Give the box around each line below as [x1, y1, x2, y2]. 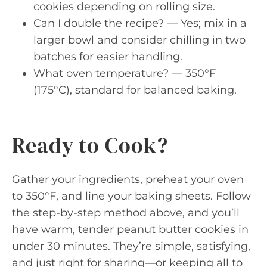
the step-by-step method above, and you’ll [12, 206, 240, 219]
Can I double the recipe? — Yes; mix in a [33, 16, 247, 30]
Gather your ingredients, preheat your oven [12, 172, 244, 186]
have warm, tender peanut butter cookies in [12, 222, 249, 236]
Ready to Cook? [12, 130, 168, 160]
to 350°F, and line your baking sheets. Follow [12, 189, 251, 203]
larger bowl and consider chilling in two [33, 33, 246, 46]
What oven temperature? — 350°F [33, 66, 216, 80]
